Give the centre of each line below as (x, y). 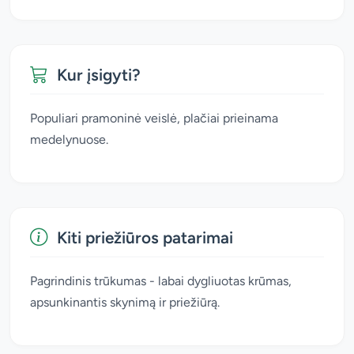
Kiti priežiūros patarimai (145, 237)
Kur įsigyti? (99, 74)
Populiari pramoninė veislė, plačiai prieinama (154, 118)
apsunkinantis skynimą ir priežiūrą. (125, 302)
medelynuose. (69, 139)
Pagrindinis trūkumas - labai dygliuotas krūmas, (161, 281)
